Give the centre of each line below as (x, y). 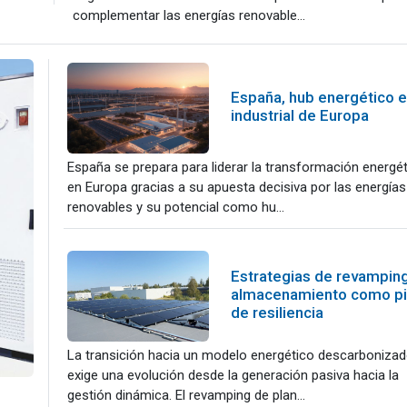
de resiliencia (277, 313)
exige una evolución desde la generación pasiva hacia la (233, 375)
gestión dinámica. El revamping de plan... (186, 395)
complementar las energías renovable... (189, 15)
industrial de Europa (300, 115)
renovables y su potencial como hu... (176, 207)
